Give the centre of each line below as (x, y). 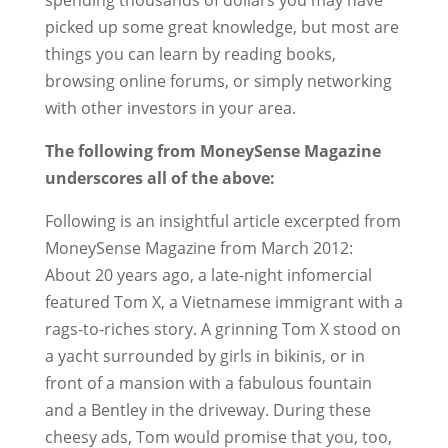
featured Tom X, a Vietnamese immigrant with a (223, 302)
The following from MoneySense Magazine (212, 151)
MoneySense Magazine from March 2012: (198, 248)
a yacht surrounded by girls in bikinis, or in (204, 356)
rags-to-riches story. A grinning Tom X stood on (222, 329)
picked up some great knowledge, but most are (221, 27)
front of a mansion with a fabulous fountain (208, 383)
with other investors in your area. (170, 108)
